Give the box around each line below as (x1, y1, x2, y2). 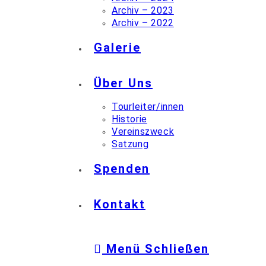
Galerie (94, 40, 141, 55)
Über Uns (94, 76, 153, 91)
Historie (112, 113, 147, 125)
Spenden (94, 161, 150, 176)
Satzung (112, 138, 149, 150)
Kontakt (94, 197, 145, 212)
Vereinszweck (112, 126, 175, 138)
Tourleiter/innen (112, 101, 184, 113)
